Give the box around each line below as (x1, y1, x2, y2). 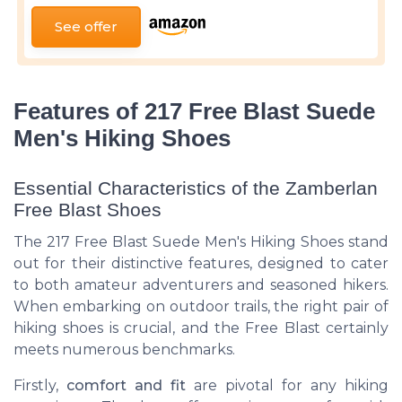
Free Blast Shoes (13, 199, 162, 221)
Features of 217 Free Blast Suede (13, 99, 375, 125)
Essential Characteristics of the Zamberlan (13, 178, 378, 199)
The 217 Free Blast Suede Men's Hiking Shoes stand (13, 233, 389, 251)
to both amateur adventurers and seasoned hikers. (13, 276, 389, 294)
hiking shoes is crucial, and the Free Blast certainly (13, 319, 389, 337)
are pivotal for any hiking (186, 377, 389, 395)
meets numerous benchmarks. (13, 341, 235, 359)
